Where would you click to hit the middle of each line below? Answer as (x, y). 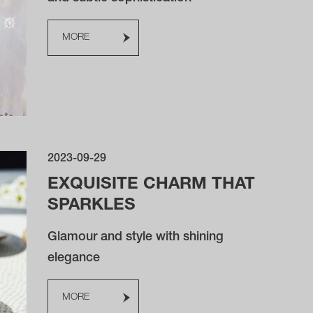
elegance (74, 259)
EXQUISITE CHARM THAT (152, 185)
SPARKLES (92, 206)
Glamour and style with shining (136, 238)
